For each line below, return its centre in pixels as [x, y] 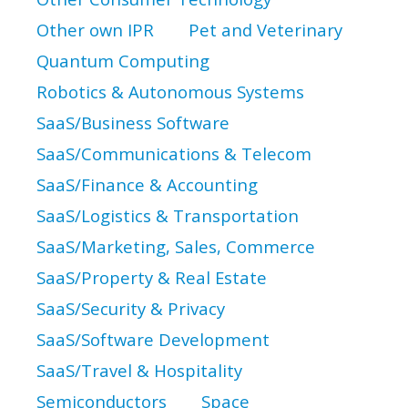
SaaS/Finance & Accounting [147, 184]
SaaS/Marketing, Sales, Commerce [176, 246]
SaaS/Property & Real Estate [152, 277]
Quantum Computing [123, 61]
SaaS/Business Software [133, 122]
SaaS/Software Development [153, 339]
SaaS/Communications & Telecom [174, 153]
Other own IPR [95, 30]
